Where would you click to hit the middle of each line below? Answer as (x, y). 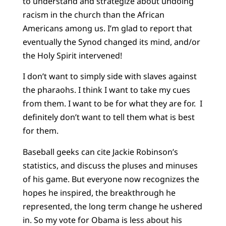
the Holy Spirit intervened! (72, 55)
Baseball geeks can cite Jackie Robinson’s (100, 152)
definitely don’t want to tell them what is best (108, 117)
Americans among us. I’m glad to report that (107, 28)
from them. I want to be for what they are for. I (112, 104)
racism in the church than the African (93, 14)
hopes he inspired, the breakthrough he (99, 192)
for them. (40, 131)
